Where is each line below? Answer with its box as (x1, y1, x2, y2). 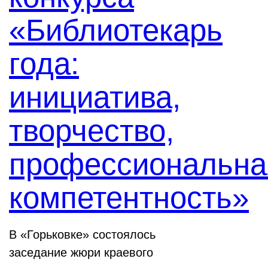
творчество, (9, 114, 174, 148)
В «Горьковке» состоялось (9, 228, 156, 241)
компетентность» (9, 181, 249, 215)
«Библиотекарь (9, 13, 223, 47)
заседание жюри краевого (9, 246, 153, 259)
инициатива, (9, 80, 181, 114)
